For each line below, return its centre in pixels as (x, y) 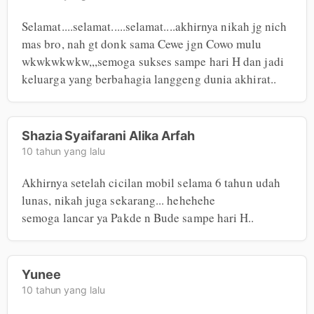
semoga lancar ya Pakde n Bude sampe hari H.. (138, 217)
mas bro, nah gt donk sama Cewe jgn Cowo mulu (142, 43)
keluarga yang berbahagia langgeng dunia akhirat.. (149, 78)
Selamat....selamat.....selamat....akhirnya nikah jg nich (155, 26)
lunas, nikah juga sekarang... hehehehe (119, 200)
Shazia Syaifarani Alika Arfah (108, 135)
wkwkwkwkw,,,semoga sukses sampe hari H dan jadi (153, 61)
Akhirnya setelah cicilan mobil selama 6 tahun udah (151, 182)
